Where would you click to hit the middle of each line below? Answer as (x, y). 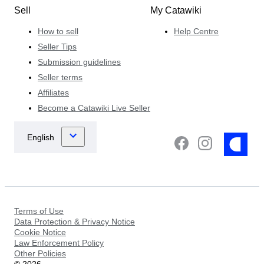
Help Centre (196, 31)
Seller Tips (57, 46)
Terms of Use (39, 211)
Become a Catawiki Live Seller (94, 108)
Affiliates (53, 92)
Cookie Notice (40, 232)
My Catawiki (176, 10)
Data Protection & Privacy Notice (75, 221)
